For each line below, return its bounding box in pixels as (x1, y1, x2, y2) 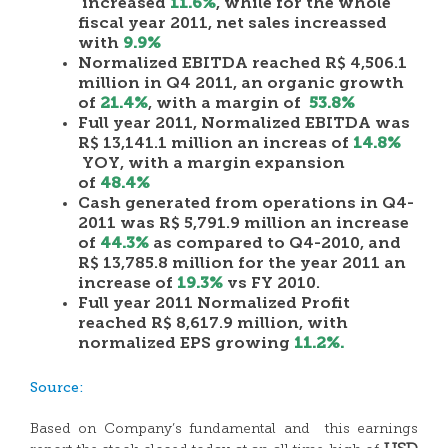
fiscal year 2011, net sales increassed (78, 16, 387, 32)
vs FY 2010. (223, 276, 320, 292)
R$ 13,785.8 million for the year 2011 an (78, 256, 406, 272)
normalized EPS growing (78, 336, 294, 352)
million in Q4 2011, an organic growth (78, 76, 404, 92)
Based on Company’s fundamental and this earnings (30, 422, 418, 437)
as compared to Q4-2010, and (149, 236, 401, 252)
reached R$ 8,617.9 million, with (78, 316, 348, 332)
